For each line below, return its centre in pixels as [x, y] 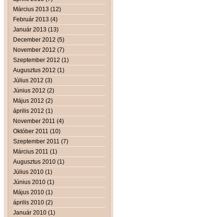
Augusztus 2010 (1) [39, 162]
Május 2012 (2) [33, 101]
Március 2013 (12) [37, 9]
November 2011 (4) [39, 121]
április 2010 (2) [33, 202]
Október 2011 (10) [37, 131]
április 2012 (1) [33, 111]
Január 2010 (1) [34, 212]
